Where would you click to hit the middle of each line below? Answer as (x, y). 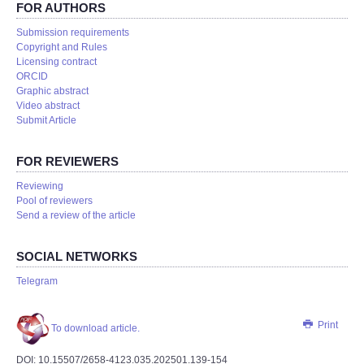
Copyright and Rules (62, 47)
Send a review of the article (76, 215)
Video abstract (48, 106)
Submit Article (46, 120)
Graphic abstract (52, 91)
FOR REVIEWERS (67, 161)
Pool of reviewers (54, 201)
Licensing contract (56, 62)
